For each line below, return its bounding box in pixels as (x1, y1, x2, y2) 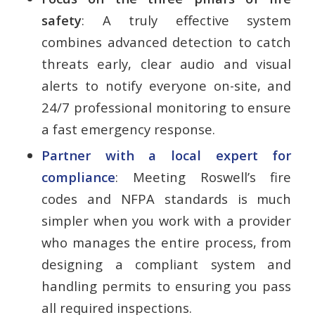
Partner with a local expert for (41, 146, 292, 164)
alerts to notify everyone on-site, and (41, 76, 292, 94)
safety (41, 11, 82, 29)
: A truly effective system (81, 11, 292, 29)
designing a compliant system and (41, 255, 292, 273)
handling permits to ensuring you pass (41, 276, 292, 295)
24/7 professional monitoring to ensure (41, 98, 292, 116)
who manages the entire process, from (41, 233, 292, 251)
